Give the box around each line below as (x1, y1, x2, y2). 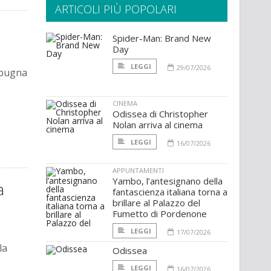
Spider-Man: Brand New (113, 32, 211, 45)
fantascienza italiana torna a (113, 186, 227, 198)
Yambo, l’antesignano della (113, 175, 223, 188)
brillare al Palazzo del (113, 197, 200, 209)
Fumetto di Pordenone (113, 207, 207, 220)
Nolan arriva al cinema (113, 119, 203, 131)
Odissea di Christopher (113, 108, 208, 120)
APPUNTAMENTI (113, 166, 164, 175)
